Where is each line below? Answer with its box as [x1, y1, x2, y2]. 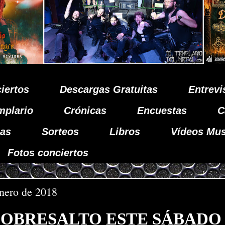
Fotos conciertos [8, 147, 88, 158]
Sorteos [42, 126, 79, 137]
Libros [109, 126, 140, 137]
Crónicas [64, 105, 106, 116]
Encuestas [137, 105, 187, 116]
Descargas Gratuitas [60, 84, 158, 95]
